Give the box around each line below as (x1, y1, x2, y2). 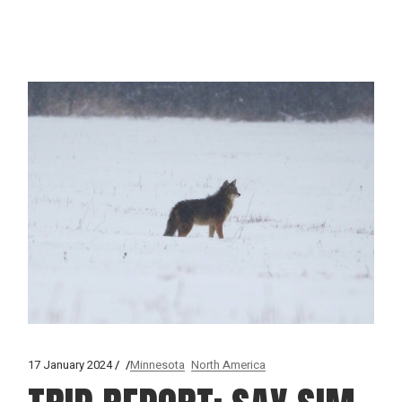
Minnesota (130, 355, 186, 373)
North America (191, 355, 267, 373)
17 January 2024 (28, 355, 113, 373)
